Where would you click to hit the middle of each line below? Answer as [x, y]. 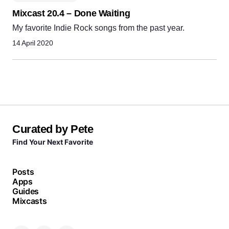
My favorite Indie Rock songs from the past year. [98, 28]
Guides [26, 191]
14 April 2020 [33, 43]
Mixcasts [30, 201]
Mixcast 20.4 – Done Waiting [71, 13]
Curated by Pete [53, 129]
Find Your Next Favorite [53, 142]
